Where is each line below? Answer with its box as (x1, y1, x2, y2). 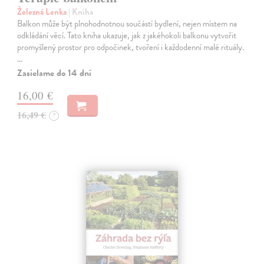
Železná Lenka (17, 5, 69, 18)
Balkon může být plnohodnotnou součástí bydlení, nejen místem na (17, 16, 237, 30)
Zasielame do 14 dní (17, 65, 92, 80)
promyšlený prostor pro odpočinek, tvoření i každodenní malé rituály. (17, 40, 245, 54)
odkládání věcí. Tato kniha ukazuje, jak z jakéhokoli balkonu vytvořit (17, 28, 237, 42)
